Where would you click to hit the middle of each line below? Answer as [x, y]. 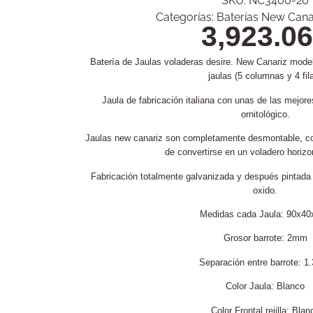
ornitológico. [265, 114]
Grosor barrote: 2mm [265, 238]
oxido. [265, 190]
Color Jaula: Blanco [265, 286]
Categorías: [186, 17]
